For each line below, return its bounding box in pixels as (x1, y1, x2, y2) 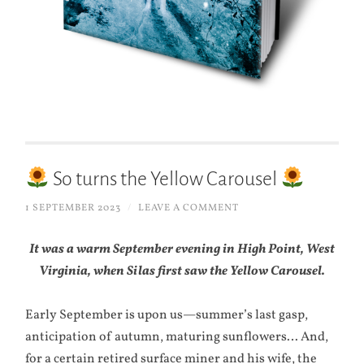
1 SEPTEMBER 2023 (25, 201, 122, 215)
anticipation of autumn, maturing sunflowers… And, (25, 327, 329, 346)
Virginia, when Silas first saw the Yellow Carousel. (38, 262, 325, 280)
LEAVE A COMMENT (138, 201, 240, 215)
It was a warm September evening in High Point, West (28, 240, 335, 258)
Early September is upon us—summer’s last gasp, (25, 305, 309, 324)
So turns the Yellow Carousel (49, 168, 280, 190)
